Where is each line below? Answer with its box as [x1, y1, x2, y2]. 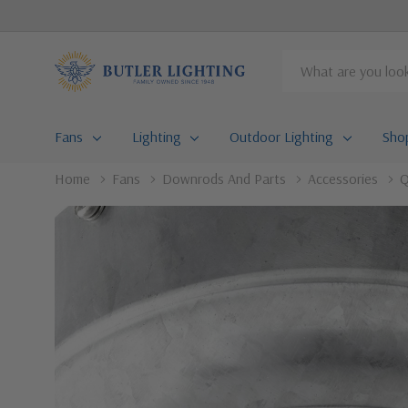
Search [282, 54, 322, 72]
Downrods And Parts [162, 169, 286, 188]
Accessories [308, 169, 378, 188]
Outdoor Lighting [229, 127, 334, 146]
